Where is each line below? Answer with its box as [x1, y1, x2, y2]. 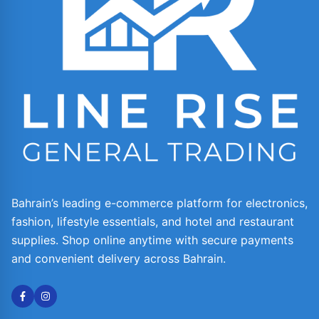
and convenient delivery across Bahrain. [11, 251, 226, 266]
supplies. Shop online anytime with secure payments [11, 232, 293, 247]
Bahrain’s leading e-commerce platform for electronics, [11, 195, 308, 210]
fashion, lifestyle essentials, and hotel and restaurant [11, 214, 294, 229]
